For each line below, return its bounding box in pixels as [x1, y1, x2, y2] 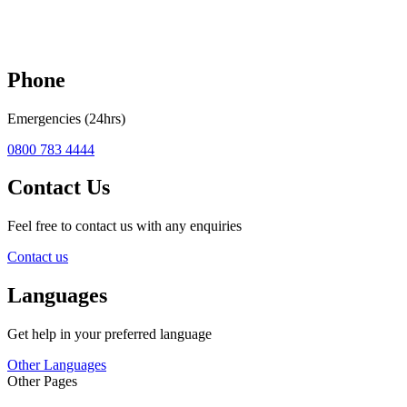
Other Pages [7, 373, 77, 390]
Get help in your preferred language [7, 326, 212, 342]
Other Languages [7, 357, 106, 373]
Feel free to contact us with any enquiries [7, 218, 242, 234]
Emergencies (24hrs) [7, 110, 125, 126]
